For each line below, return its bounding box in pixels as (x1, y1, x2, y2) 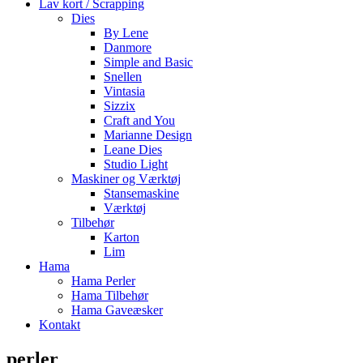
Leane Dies (104, 143, 162, 156)
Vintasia (104, 84, 145, 98)
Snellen (104, 70, 142, 83)
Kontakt (39, 318, 80, 331)
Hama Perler (71, 274, 135, 288)
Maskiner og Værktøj (71, 172, 181, 186)
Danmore (104, 41, 152, 54)
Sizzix (104, 99, 135, 113)
